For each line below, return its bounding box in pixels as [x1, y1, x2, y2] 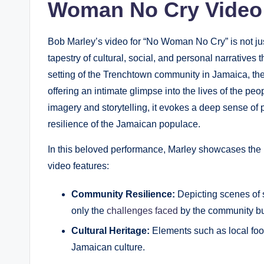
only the [71, 205, 107, 216]
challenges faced [107, 205, 178, 216]
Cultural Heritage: [71, 226, 150, 236]
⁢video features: [48, 160, 109, 171]
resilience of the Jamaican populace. [48, 118, 200, 129]
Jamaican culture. [71, 242, 145, 253]
